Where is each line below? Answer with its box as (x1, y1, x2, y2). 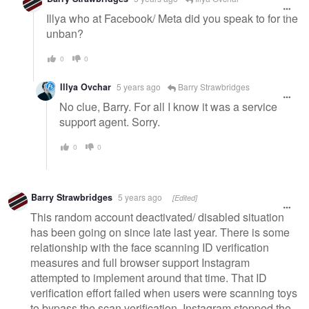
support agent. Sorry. (59, 113, 160, 130)
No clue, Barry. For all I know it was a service (59, 98, 277, 114)
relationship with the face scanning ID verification (30, 239, 269, 255)
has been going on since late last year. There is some (30, 223, 290, 240)
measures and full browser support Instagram (30, 254, 250, 270)
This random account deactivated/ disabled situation (30, 208, 284, 225)
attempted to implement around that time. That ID (30, 269, 267, 286)
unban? (46, 25, 83, 41)
